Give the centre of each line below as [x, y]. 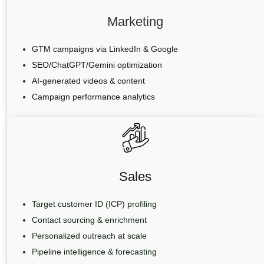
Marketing [136, 22]
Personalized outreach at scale [89, 236]
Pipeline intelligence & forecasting [94, 252]
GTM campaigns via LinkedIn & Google [105, 49]
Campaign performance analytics [93, 97]
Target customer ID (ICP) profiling [94, 204]
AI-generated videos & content [88, 81]
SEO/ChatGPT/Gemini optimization [97, 65]
